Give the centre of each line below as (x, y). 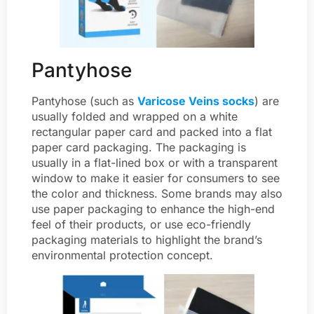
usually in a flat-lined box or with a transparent (155, 162)
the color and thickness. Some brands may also (157, 193)
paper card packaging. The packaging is (139, 147)
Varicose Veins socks (196, 101)
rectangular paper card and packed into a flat (152, 131)
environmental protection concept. (122, 255)
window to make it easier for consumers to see (156, 178)
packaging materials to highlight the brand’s (147, 239)
